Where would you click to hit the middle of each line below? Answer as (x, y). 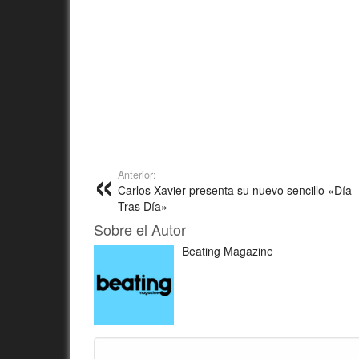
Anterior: (137, 175)
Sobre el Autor (140, 229)
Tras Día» (143, 206)
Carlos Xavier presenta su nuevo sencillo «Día (235, 190)
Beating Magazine (228, 251)
